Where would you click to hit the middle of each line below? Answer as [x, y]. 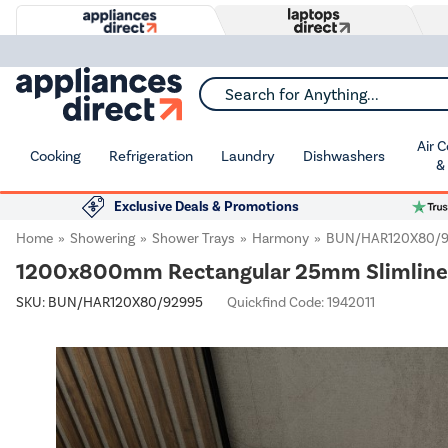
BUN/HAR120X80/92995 [125, 302]
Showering [102, 238]
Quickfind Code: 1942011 [301, 302]
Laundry [248, 155]
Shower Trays [193, 238]
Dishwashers [344, 155]
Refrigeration [151, 155]
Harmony [280, 238]
